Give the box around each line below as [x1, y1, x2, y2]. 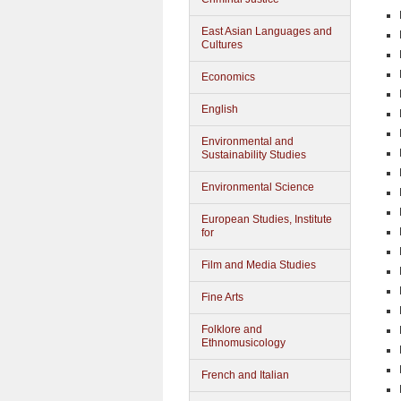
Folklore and [201, 323, 262, 336]
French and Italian [201, 369, 289, 381]
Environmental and [201, 135, 294, 148]
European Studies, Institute [201, 213, 332, 226]
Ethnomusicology [201, 337, 286, 349]
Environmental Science [201, 181, 314, 193]
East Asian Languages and [201, 25, 332, 38]
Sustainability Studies [201, 149, 306, 161]
